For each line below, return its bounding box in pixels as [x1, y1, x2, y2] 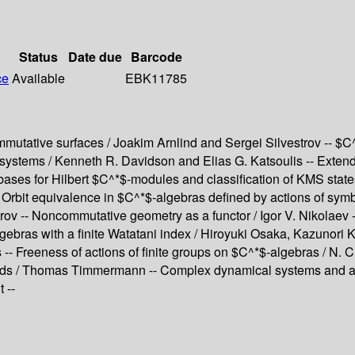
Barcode [130, 48, 182, 67]
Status [19, 48, 58, 67]
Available [12, 69, 65, 88]
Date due [68, 48, 122, 67]
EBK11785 [125, 69, 187, 88]
